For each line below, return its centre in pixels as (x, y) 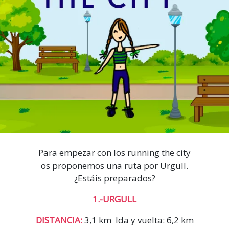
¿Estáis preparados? (114, 178)
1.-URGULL (114, 199)
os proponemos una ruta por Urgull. (114, 165)
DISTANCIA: (60, 220)
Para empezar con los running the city (114, 152)
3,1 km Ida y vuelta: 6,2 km (139, 220)
